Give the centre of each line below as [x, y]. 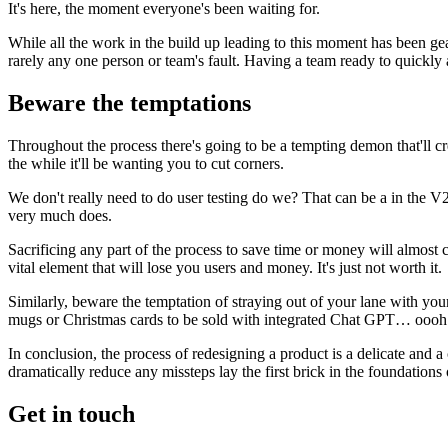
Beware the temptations [129, 103]
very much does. [60, 216]
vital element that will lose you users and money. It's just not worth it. [225, 268]
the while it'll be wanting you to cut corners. [146, 164]
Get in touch [71, 414]
